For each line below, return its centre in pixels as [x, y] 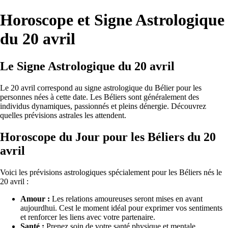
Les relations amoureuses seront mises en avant [126, 198]
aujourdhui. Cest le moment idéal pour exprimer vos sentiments [121, 208]
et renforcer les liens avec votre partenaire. [88, 217]
